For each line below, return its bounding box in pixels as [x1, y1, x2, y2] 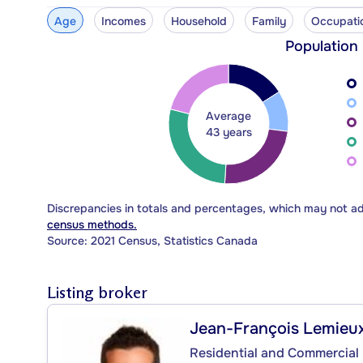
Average [206, 108, 251, 123]
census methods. [47, 216, 137, 232]
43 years [205, 124, 252, 139]
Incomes [100, 13, 146, 28]
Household [170, 13, 227, 28]
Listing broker [47, 282, 147, 302]
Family [251, 13, 286, 28]
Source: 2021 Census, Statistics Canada [47, 233, 258, 248]
